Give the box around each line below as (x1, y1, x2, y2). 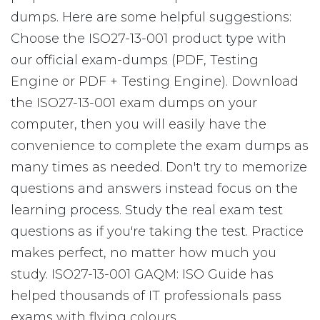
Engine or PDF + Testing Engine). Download (11, 74, 299, 89)
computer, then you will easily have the (11, 116, 266, 132)
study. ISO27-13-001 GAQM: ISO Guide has (11, 266, 274, 282)
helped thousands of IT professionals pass (11, 288, 281, 304)
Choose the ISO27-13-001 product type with (11, 31, 286, 46)
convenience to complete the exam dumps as (11, 138, 309, 154)
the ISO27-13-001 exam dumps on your (11, 95, 257, 111)
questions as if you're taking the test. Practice (11, 224, 304, 239)
